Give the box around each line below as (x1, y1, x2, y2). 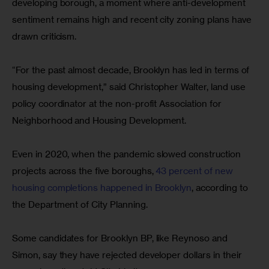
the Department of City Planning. (12, 199, 148, 211)
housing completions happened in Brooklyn (12, 182, 192, 194)
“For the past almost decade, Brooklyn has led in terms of (12, 64, 252, 76)
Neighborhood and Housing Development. (12, 115, 187, 127)
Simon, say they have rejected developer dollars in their (12, 249, 244, 261)
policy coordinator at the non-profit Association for (12, 98, 224, 110)
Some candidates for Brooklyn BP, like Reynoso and (12, 232, 230, 244)
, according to (192, 182, 250, 194)
